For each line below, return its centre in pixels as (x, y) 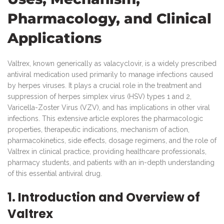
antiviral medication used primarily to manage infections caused (110, 74)
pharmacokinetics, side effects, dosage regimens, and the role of (112, 140)
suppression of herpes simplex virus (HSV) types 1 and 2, (99, 96)
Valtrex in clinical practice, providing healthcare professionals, (107, 151)
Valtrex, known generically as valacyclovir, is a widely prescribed (112, 63)
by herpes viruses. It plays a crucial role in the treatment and (104, 85)
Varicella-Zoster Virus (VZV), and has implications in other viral (109, 107)
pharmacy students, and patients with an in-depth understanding (111, 162)
